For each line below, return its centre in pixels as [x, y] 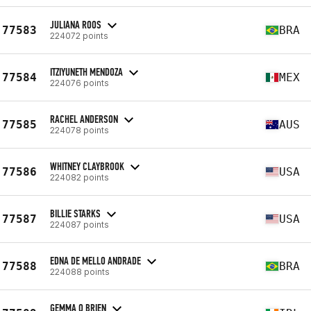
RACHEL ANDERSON [84, 119]
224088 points [80, 271]
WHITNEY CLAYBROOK [87, 166]
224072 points [79, 35]
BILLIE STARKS [75, 213]
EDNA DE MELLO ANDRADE [95, 260]
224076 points [79, 83]
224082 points [79, 177]
